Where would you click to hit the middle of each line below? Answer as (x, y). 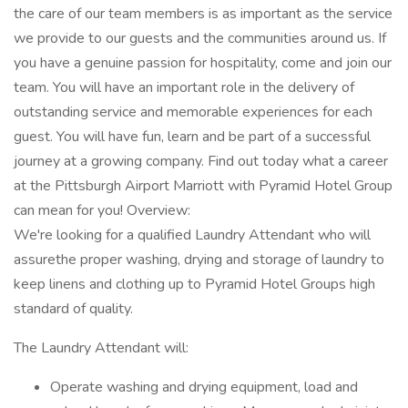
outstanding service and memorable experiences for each (193, 112)
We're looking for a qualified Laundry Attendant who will (192, 235)
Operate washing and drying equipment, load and (204, 387)
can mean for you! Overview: (102, 210)
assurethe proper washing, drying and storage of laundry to (199, 260)
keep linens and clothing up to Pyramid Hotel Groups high (194, 284)
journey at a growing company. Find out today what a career (201, 161)
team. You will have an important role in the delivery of (184, 87)
